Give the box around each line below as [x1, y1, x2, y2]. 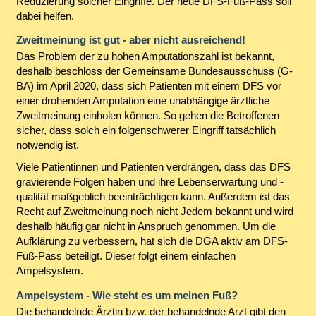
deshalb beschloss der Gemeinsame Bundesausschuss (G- [16, 64, 293, 77]
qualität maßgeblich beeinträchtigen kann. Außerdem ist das [16, 190, 290, 203]
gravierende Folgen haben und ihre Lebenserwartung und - [16, 176, 284, 188]
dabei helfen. [16, 9, 74, 22]
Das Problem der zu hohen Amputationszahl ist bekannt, [16, 49, 274, 62]
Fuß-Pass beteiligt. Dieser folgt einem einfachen [16, 250, 236, 262]
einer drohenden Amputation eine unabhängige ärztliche [16, 94, 269, 107]
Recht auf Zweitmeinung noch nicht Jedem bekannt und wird [16, 205, 293, 218]
